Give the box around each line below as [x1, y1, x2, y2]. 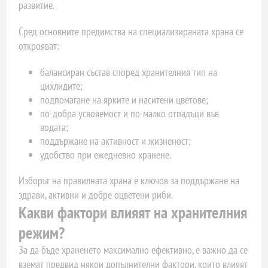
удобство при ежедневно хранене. [40, 147, 172, 162]
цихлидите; [40, 78, 83, 93]
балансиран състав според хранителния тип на [40, 65, 218, 79]
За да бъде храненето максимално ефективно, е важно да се [19, 242, 248, 257]
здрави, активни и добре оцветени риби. [19, 187, 173, 202]
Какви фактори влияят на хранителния [19, 202, 248, 223]
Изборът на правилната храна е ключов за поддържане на [19, 173, 240, 187]
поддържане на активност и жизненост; [40, 133, 191, 148]
